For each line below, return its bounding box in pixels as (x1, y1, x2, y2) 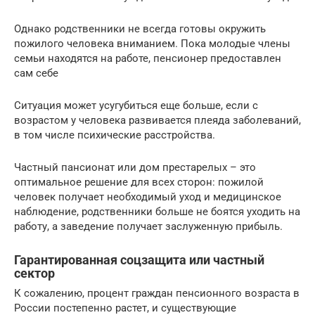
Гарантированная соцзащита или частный (14, 252, 264, 267)
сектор (14, 265, 55, 281)
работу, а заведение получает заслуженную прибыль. (14, 219, 283, 233)
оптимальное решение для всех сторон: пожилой (14, 175, 264, 188)
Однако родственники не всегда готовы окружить (14, 22, 266, 35)
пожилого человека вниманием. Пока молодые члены (14, 37, 290, 50)
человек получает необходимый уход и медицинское (14, 190, 281, 203)
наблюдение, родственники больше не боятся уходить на (14, 205, 300, 218)
